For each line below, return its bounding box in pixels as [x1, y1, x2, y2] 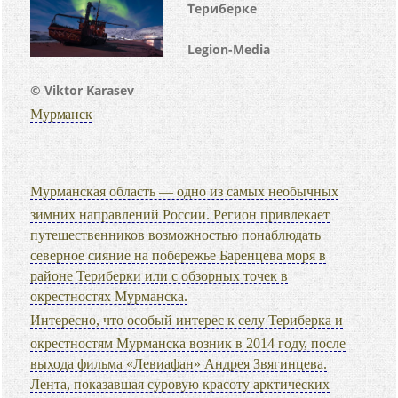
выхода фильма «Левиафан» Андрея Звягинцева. [30, 356, 328, 371]
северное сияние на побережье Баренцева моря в [30, 248, 327, 263]
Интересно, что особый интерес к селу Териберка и [30, 313, 344, 328]
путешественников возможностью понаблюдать [30, 227, 322, 243]
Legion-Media [187, 41, 271, 58]
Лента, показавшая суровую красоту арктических [30, 377, 330, 392]
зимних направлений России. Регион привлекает [30, 207, 330, 222]
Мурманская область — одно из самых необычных [30, 184, 339, 199]
